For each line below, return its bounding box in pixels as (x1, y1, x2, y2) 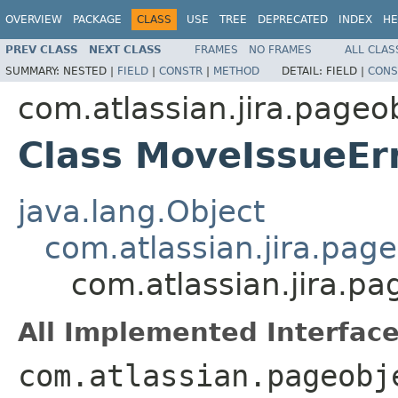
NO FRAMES (249, 43, 312, 56)
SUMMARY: (5, 64, 63, 77)
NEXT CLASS (89, 43, 162, 56)
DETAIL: (282, 64, 326, 77)
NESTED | (63, 64, 117, 77)
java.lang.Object (18, 193, 265, 229)
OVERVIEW (5, 13, 62, 26)
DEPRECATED (258, 13, 328, 26)
